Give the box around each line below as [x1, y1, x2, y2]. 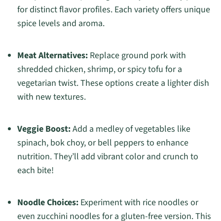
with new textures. [17, 91, 86, 104]
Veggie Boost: [17, 123, 71, 136]
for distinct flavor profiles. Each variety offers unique [17, 3, 210, 16]
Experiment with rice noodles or [78, 196, 198, 209]
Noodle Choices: [17, 196, 78, 209]
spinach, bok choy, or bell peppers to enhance [17, 137, 188, 149]
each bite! [17, 164, 54, 177]
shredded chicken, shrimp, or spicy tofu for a [17, 63, 182, 76]
